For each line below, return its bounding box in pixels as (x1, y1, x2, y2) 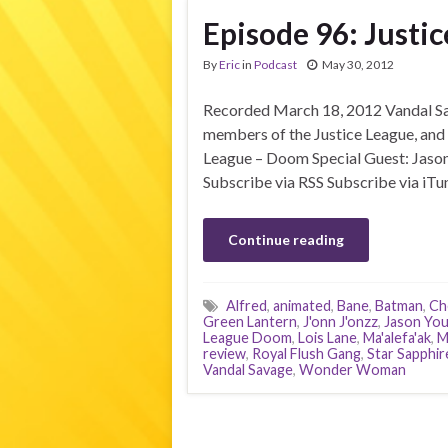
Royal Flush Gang (252, 345, 361, 362)
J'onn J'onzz (303, 313, 378, 330)
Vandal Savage (203, 361, 293, 378)
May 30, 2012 (322, 57, 394, 72)
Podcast (254, 57, 297, 72)
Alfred (226, 297, 267, 314)
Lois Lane (298, 329, 357, 346)
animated (273, 297, 331, 314)
